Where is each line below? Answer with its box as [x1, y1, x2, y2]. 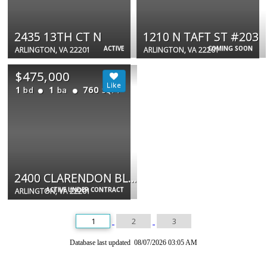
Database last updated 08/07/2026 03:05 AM [70, 238, 197, 247]
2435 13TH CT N [14, 29, 101, 45]
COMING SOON [208, 44, 253, 53]
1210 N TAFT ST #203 [143, 29, 259, 45]
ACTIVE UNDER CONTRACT [46, 185, 124, 194]
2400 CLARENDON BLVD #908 [128, 170, 136, 187]
